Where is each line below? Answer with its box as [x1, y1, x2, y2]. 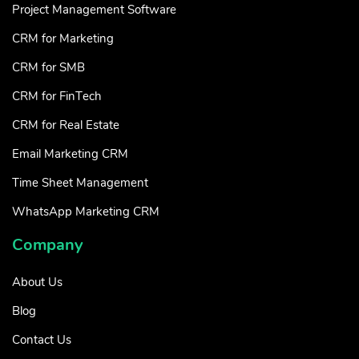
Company [12, 234, 83, 256]
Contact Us [12, 332, 71, 349]
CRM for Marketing [12, 30, 114, 47]
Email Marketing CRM [12, 146, 128, 163]
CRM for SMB [12, 59, 85, 76]
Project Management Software [12, 2, 176, 18]
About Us [12, 274, 63, 291]
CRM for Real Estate [12, 117, 119, 134]
